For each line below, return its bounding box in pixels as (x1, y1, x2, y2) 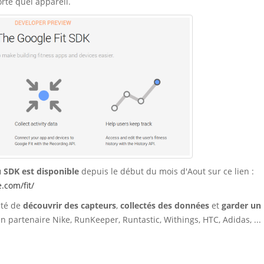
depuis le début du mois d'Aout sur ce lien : (79, 166, 254, 177)
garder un (222, 200, 261, 212)
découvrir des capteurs (23, 200, 116, 212)
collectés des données (120, 200, 209, 212)
